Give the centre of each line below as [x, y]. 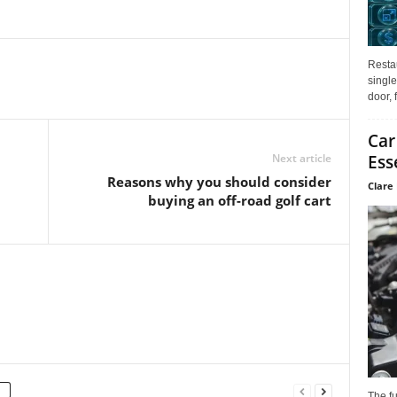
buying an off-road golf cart [239, 200]
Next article [301, 158]
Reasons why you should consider [219, 181]
